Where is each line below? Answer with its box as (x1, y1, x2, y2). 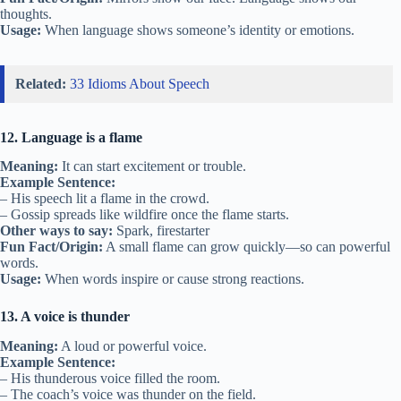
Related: (15, 75, 66, 91)
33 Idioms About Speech (70, 75, 209, 91)
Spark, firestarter (113, 223, 209, 239)
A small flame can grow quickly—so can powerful (103, 239, 390, 255)
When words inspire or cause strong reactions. (41, 271, 304, 287)
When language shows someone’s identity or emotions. (41, 21, 354, 38)
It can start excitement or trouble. (58, 158, 246, 175)
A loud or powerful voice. (58, 338, 207, 354)
